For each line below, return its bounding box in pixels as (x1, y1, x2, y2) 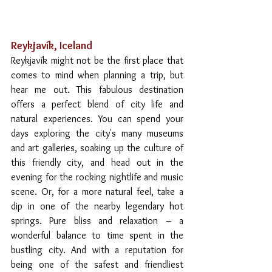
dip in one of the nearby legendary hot (11, 200, 183, 212)
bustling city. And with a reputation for (11, 243, 183, 256)
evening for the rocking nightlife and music (11, 171, 183, 183)
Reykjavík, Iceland (11, 38, 95, 52)
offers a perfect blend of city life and (11, 98, 183, 110)
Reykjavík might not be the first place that (11, 54, 183, 66)
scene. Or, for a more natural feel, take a (11, 185, 183, 197)
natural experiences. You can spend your (11, 112, 183, 124)
